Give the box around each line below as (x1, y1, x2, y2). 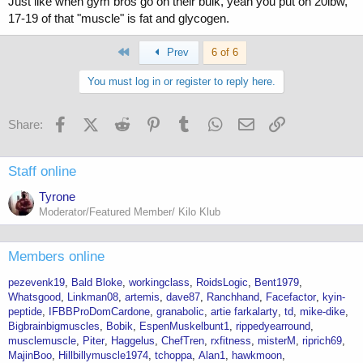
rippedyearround (236, 320, 310, 332)
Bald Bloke (71, 276, 122, 288)
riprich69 (302, 335, 342, 347)
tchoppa (155, 349, 192, 361)
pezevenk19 (8, 276, 65, 288)
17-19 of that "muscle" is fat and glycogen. (8, 11, 229, 26)
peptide (8, 305, 42, 318)
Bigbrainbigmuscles (8, 320, 100, 332)
